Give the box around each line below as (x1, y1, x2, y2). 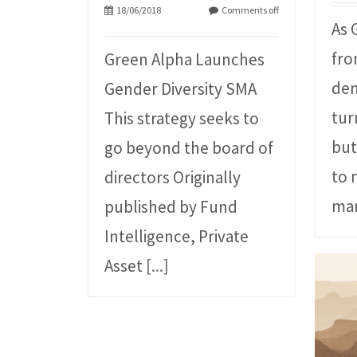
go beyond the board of (104, 137, 274, 159)
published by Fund (104, 196, 238, 218)
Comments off (222, 4, 280, 17)
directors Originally (104, 167, 241, 189)
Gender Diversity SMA (104, 78, 257, 100)
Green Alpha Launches (104, 49, 265, 71)
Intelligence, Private (104, 226, 249, 248)
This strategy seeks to (104, 108, 260, 130)
